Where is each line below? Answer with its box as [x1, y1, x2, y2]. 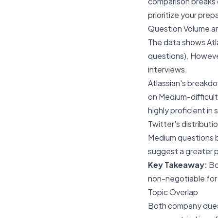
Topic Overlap [148, 187, 198, 197]
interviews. [148, 64, 187, 74]
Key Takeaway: [148, 160, 207, 170]
